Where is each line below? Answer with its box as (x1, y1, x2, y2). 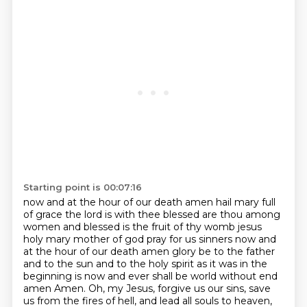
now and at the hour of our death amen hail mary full (23, 196, 275, 208)
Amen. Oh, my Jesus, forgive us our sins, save (53, 282, 271, 295)
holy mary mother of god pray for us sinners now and (23, 233, 276, 245)
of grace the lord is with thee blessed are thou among (23, 208, 280, 221)
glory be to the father (171, 245, 275, 258)
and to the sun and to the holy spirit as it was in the (23, 258, 267, 270)
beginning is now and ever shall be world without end (23, 270, 278, 282)
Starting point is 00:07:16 (23, 182, 142, 193)
